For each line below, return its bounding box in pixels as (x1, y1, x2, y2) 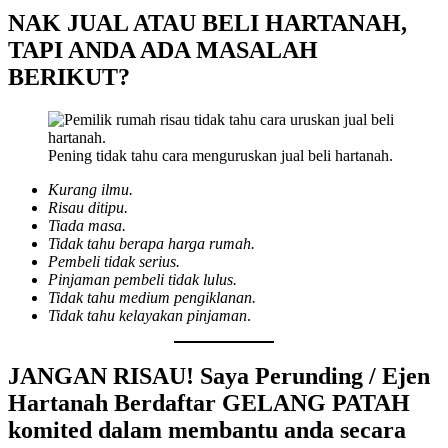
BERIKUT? (8, 64, 130, 91)
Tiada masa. (48, 217, 126, 235)
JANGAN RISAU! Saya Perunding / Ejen (8, 362, 430, 389)
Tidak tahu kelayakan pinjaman (48, 307, 247, 325)
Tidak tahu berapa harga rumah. (48, 235, 255, 253)
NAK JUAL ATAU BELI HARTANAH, (8, 10, 407, 37)
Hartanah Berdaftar (8, 389, 222, 416)
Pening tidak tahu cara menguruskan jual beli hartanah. (48, 147, 393, 165)
